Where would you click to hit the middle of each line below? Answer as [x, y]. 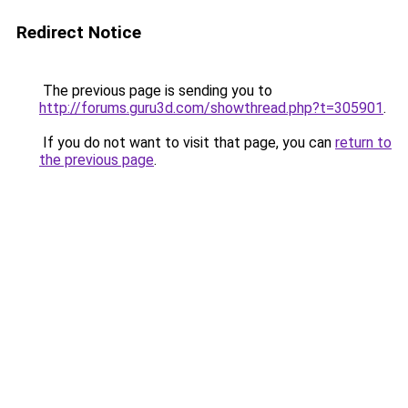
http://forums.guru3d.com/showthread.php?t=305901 [211, 108]
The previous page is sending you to [156, 91]
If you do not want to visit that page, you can [187, 143]
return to [363, 143]
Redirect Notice [79, 32]
